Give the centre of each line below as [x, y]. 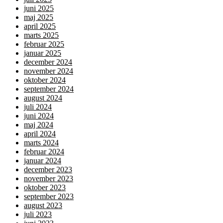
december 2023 [48, 170]
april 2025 [40, 26]
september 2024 [49, 89]
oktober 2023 [45, 188]
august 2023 [43, 206]
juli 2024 [38, 107]
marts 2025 [41, 35]
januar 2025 [43, 53]
